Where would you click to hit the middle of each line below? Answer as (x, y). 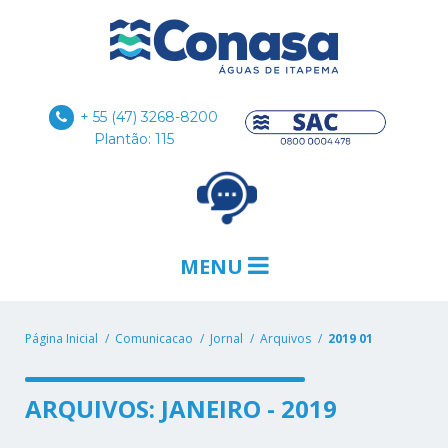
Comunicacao (154, 339)
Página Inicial (61, 339)
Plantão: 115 (133, 139)
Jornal (226, 339)
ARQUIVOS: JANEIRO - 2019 (181, 409)
